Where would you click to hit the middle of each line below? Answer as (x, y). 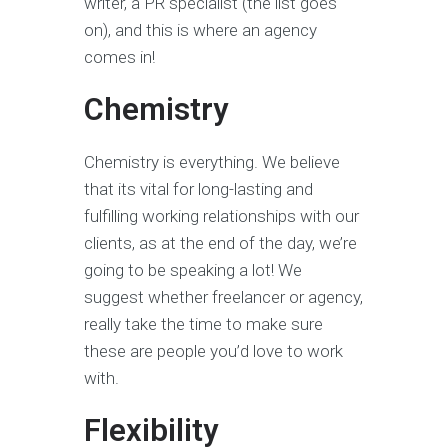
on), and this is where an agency (200, 30)
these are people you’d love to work (213, 351)
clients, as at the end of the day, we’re (220, 243)
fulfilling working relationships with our (221, 216)
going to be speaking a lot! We (193, 270)
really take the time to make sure (203, 324)
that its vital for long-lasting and (198, 189)
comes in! (119, 57)
